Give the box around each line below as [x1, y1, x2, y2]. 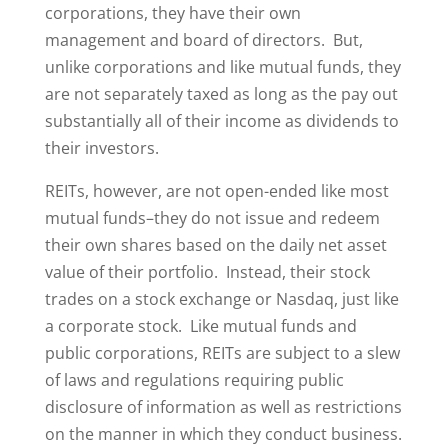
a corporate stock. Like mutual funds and [44, 315, 357, 337]
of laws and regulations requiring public [44, 369, 344, 391]
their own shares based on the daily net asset [44, 234, 387, 256]
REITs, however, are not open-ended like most [44, 180, 389, 202]
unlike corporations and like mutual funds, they [44, 56, 401, 78]
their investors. [44, 137, 159, 159]
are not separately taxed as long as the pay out [44, 83, 398, 105]
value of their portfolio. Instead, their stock [44, 261, 370, 283]
